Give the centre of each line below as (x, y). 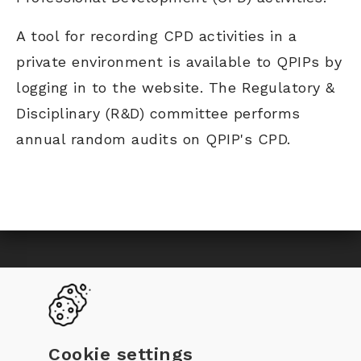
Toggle (54, 285)
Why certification (271, 293)
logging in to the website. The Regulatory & (176, 87)
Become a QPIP (156, 293)
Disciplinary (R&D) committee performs (158, 113)
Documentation (254, 334)
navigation (76, 314)
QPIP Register (149, 334)
